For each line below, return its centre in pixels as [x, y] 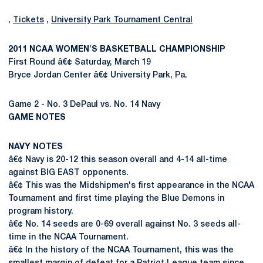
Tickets [28, 20]
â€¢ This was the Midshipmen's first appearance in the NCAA [131, 186]
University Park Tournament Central [122, 20]
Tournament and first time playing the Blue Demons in [116, 199]
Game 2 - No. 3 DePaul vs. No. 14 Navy [84, 105]
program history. [41, 212]
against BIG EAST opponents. [68, 173]
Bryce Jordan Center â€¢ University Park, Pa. [98, 75]
